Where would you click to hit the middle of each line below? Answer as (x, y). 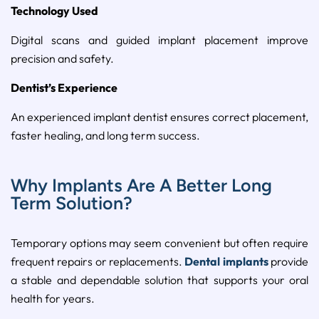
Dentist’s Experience (64, 88)
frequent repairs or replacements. (98, 262)
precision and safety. (62, 59)
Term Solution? (72, 203)
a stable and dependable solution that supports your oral (159, 280)
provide (288, 262)
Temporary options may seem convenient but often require (159, 243)
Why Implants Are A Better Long (141, 185)
